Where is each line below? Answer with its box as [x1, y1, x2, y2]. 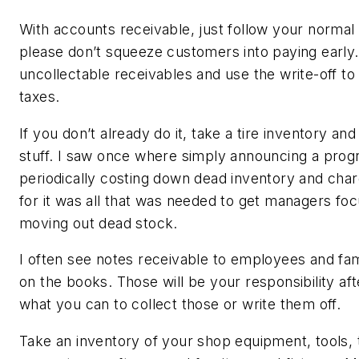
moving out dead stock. [19, 214, 183, 232]
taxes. [19, 87, 64, 105]
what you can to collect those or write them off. [19, 296, 345, 313]
